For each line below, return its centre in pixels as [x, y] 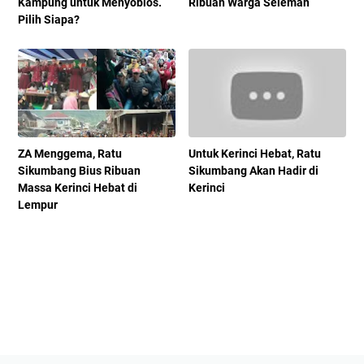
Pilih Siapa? [49, 20]
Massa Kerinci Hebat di [78, 188]
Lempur [38, 205]
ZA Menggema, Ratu [70, 154]
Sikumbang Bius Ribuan [79, 171]
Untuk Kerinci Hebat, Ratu [255, 154]
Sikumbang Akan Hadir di [254, 171]
